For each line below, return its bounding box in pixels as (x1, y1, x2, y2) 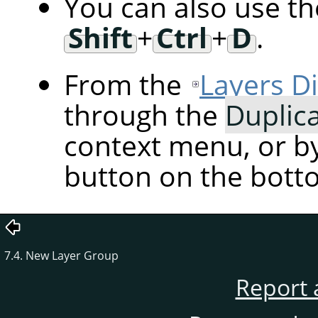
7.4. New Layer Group (4, 248, 119, 264)
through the (64, 96, 225, 134)
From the (64, 65, 189, 104)
